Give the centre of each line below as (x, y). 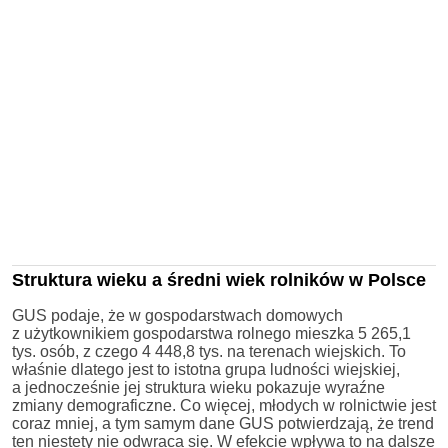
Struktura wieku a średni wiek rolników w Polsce (219, 279)
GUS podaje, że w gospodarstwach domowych (177, 315)
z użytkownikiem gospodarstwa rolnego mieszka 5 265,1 (211, 333)
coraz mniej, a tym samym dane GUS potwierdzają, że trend (223, 423)
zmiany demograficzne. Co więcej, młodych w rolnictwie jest (224, 405)
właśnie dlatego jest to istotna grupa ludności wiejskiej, (206, 369)
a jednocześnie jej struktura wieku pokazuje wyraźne (198, 387)
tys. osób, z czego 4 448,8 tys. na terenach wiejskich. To (209, 351)
